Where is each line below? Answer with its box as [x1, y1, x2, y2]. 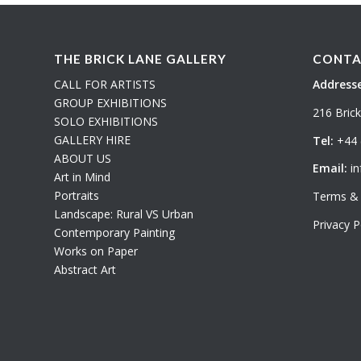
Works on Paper [54, 243, 138, 259]
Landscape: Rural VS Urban [54, 205, 193, 222]
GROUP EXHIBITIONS [54, 94, 167, 110]
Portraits [54, 187, 99, 203]
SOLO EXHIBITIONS [54, 113, 158, 129]
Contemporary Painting [54, 224, 175, 240]
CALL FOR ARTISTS [54, 76, 156, 92]
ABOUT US [54, 150, 111, 166]
